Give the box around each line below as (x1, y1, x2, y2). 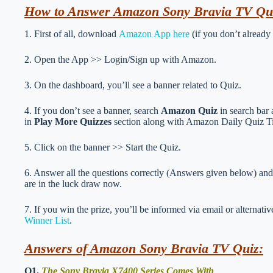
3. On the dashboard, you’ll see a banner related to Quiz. (24, 79, 241, 90)
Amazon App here (119, 28, 190, 39)
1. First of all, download (24, 28, 119, 39)
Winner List (24, 214, 69, 225)
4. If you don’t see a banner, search (24, 105, 161, 116)
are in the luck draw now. (24, 178, 122, 189)
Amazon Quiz (161, 105, 218, 116)
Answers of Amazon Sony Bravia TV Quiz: (24, 240, 263, 256)
